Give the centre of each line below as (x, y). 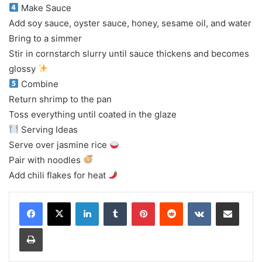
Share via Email (248, 201)
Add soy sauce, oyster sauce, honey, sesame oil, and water (130, 23)
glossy (23, 68)
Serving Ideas (49, 129)
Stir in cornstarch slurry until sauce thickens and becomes (129, 53)
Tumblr (139, 201)
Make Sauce (45, 8)
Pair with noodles (46, 160)
